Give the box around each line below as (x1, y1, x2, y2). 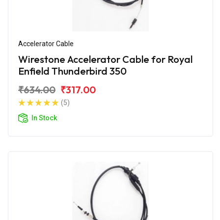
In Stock (31, 113, 57, 122)
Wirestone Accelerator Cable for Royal (18, 53, 192, 65)
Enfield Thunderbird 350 (18, 64, 127, 77)
